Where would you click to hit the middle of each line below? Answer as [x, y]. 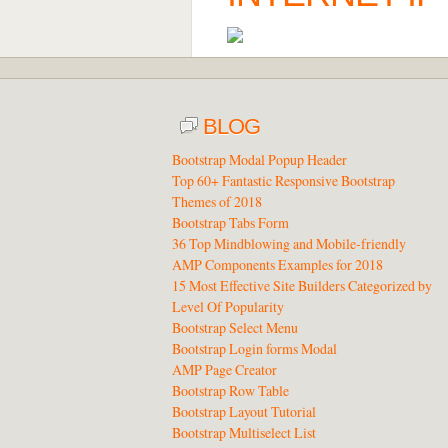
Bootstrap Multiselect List [244, 432]
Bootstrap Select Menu [235, 327]
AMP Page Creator [224, 369]
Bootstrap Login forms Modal [254, 348]
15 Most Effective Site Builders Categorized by [302, 285]
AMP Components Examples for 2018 [277, 264]
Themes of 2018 [217, 201]
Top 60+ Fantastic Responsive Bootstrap [283, 180]
